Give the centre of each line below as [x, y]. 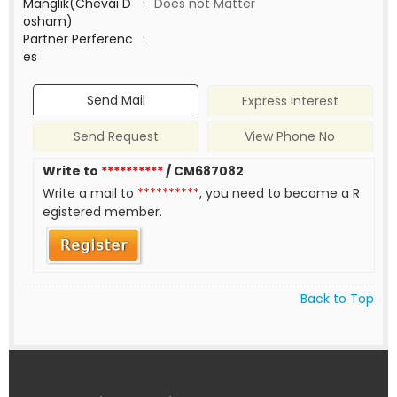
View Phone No [290, 137]
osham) [48, 21]
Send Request [116, 137]
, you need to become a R [280, 194]
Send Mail [116, 101]
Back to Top [337, 298]
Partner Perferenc [78, 39]
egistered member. [103, 212]
